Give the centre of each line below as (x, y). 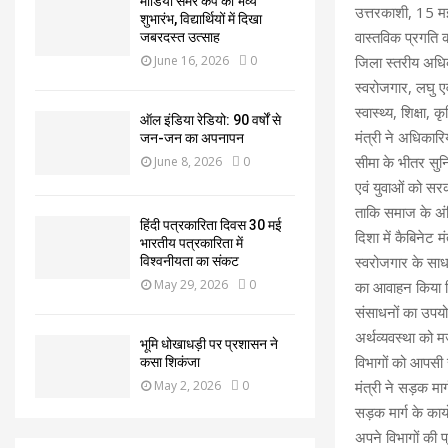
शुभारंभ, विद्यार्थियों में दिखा (201, 19)
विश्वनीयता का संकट (189, 260)
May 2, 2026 (187, 385)
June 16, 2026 (191, 61)
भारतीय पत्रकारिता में (191, 242)
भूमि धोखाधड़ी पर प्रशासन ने (209, 343)
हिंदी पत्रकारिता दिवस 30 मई (211, 224)
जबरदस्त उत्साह (180, 37)
